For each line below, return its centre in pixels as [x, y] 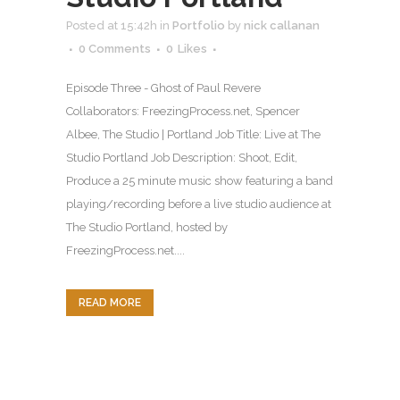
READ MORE [110, 302]
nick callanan [282, 25]
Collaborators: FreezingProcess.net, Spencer [183, 111]
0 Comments [115, 48]
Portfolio [199, 25]
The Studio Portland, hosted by [147, 227]
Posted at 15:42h [112, 25]
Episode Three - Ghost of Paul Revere [163, 87]
